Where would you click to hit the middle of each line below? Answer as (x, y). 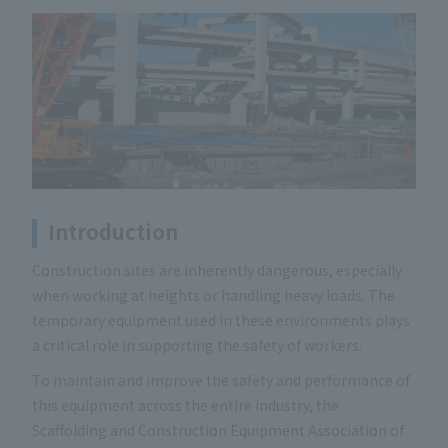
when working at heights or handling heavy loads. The (213, 294)
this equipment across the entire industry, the (185, 405)
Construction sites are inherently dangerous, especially (217, 269)
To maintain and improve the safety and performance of (221, 380)
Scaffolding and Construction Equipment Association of (218, 430)
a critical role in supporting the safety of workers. (197, 344)
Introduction (113, 231)
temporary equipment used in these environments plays (221, 319)
